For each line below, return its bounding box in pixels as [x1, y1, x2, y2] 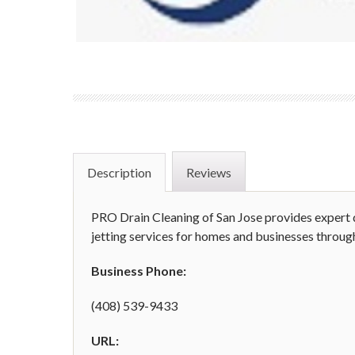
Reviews [186, 165, 231, 180]
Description [87, 165, 151, 180]
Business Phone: [91, 263, 186, 278]
